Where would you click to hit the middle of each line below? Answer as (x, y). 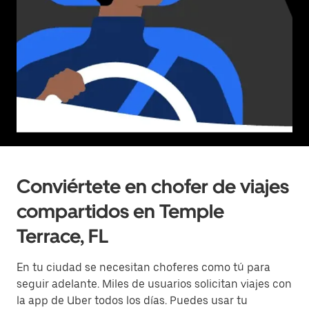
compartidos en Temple (120, 211)
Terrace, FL (62, 236)
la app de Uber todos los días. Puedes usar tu (132, 300)
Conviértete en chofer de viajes (153, 186)
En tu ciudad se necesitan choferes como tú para (143, 267)
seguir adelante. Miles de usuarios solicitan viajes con (154, 284)
